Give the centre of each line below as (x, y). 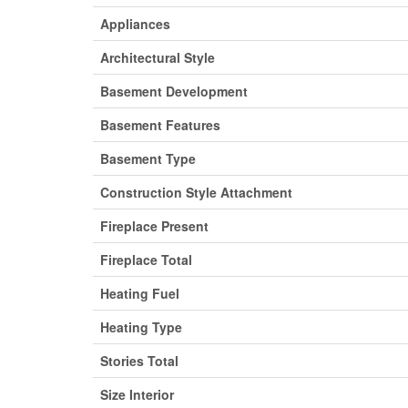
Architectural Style (158, 58)
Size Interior (137, 395)
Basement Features (160, 125)
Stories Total (139, 361)
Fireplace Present (154, 226)
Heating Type (141, 327)
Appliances (135, 24)
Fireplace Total (146, 260)
